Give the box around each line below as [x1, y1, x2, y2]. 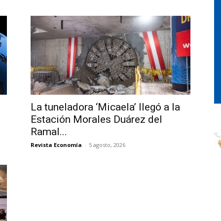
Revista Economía [31, 141, 82, 148]
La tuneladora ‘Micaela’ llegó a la [31, 101, 180, 113]
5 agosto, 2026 [89, 141, 125, 148]
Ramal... [31, 126, 67, 138]
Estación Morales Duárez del [31, 113, 162, 125]
